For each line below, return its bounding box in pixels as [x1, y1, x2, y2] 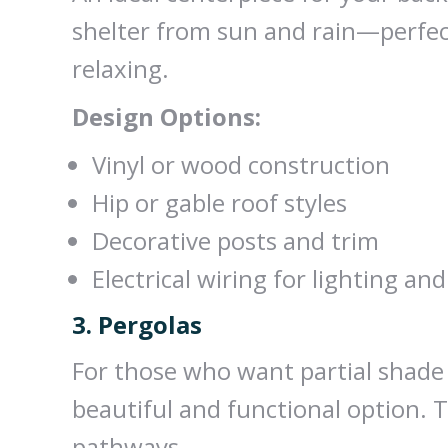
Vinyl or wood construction [92, 147, 390, 181]
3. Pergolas [72, 307, 202, 341]
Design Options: [72, 99, 261, 133]
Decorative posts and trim [92, 223, 379, 257]
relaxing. [72, 51, 169, 85]
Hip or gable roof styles [92, 185, 347, 219]
